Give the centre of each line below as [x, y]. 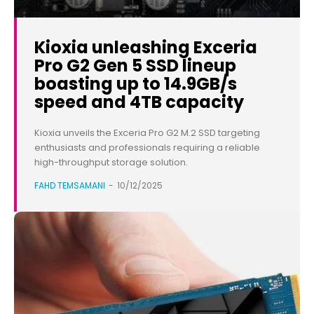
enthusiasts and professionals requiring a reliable [147, 148]
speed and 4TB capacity [139, 102]
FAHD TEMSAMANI [70, 186]
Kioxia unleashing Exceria [146, 48]
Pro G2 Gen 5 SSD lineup [135, 66]
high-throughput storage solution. [111, 163]
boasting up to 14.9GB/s [136, 84]
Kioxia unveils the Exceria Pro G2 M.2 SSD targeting [147, 133]
